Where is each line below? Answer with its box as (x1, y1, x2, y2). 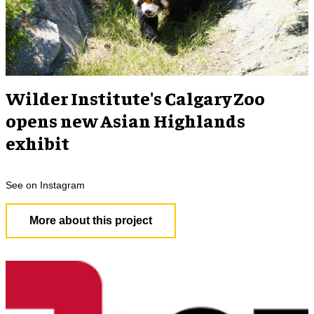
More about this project (29, 214, 152, 227)
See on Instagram (6, 179, 85, 191)
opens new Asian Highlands (6, 109, 245, 132)
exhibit (6, 131, 69, 155)
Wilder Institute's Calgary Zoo (6, 86, 265, 110)
